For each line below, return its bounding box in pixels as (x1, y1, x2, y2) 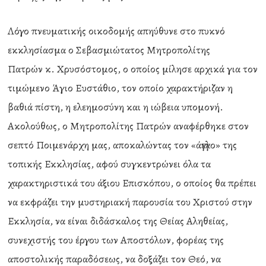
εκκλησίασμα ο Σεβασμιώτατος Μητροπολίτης (8, 43, 211, 57)
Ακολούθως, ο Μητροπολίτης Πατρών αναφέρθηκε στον (8, 119, 249, 133)
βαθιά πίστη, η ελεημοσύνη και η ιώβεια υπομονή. (8, 100, 224, 114)
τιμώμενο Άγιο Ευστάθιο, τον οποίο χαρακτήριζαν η (8, 81, 236, 95)
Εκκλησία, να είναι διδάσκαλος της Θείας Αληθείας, (8, 214, 229, 228)
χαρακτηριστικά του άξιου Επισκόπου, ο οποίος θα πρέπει (8, 176, 257, 190)
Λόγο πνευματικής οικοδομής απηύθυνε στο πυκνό (8, 24, 226, 38)
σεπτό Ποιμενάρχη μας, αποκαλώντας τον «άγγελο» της (8, 138, 237, 152)
